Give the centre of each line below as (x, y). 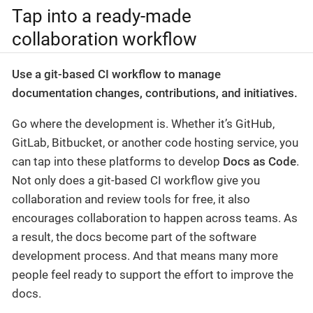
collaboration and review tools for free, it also (131, 199)
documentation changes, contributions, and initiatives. (155, 93)
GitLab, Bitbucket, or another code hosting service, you (155, 142)
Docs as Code (260, 161)
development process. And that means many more (145, 255)
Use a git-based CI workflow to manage (116, 74)
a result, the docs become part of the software (134, 236)
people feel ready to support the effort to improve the (153, 274)
